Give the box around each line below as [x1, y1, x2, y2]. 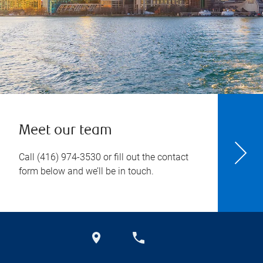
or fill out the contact [101, 151, 188, 163]
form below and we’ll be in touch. [19, 166, 154, 177]
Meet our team [19, 124, 112, 139]
